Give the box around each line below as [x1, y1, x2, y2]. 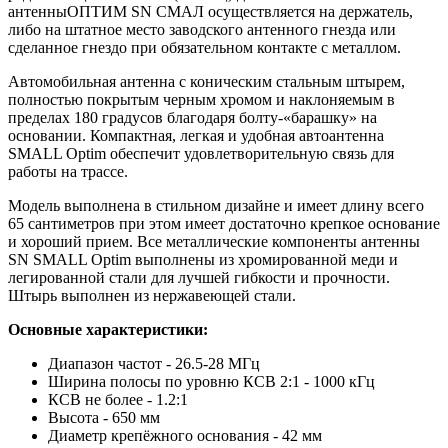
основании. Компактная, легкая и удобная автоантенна [8, 126, 384, 144]
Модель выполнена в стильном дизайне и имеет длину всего [8, 196, 424, 214]
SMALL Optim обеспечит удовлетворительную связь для [8, 144, 394, 162]
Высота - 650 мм [48, 408, 160, 426]
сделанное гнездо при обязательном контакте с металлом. [8, 38, 401, 56]
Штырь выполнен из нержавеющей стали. [8, 286, 296, 304]
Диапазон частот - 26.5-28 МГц [48, 354, 260, 372]
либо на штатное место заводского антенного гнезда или [8, 20, 396, 38]
